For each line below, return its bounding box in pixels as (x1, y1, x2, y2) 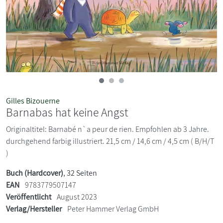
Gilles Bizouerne (6, 95, 60, 106)
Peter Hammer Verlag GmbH (67, 203, 159, 214)
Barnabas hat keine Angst (6, 104, 128, 120)
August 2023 (55, 191, 97, 202)
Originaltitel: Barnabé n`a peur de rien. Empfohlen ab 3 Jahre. (6, 123, 209, 134)
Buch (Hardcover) (6, 167, 63, 178)
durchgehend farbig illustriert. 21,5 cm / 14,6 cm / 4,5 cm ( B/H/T (6, 135, 214, 146)
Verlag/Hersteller (6, 203, 62, 214)
